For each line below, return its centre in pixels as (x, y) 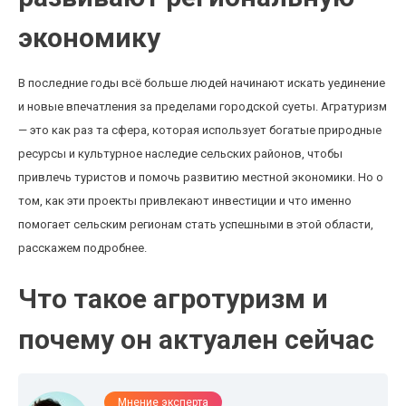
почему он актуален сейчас (196, 339)
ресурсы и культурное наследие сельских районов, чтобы (180, 154)
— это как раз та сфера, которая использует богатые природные (200, 130)
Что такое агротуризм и (173, 299)
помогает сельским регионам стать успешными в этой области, (196, 224)
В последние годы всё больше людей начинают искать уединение (202, 83)
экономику (89, 38)
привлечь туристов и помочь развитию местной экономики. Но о (201, 177)
